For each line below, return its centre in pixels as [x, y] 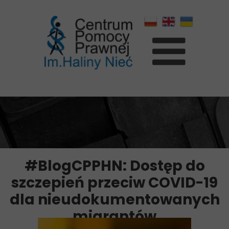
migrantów [114, 216]
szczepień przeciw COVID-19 [114, 183]
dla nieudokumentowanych [114, 200]
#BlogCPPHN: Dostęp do [114, 166]
